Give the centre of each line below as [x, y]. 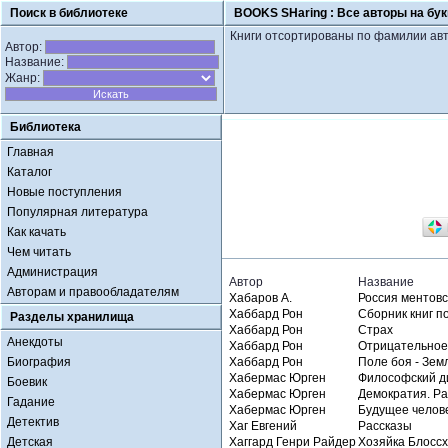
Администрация [52, 272]
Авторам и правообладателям [93, 292]
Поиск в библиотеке [69, 13]
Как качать [36, 232]
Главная [30, 152]
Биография [39, 362]
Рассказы [385, 426]
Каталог [29, 172]
